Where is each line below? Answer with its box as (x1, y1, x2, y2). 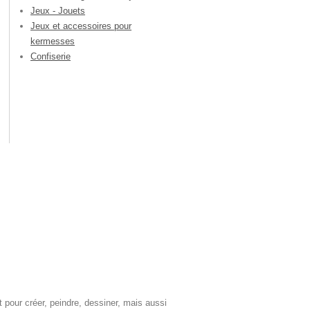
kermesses (30, 35, 75, 46)
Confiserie (30, 51, 71, 62)
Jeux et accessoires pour (30, 20, 131, 31)
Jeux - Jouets (30, 5, 85, 16)
